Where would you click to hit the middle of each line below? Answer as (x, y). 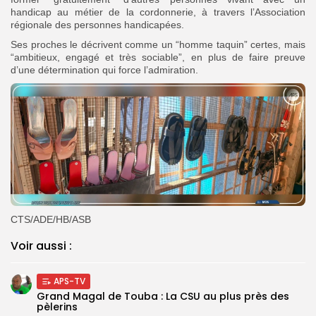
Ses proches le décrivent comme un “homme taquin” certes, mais (158, 44)
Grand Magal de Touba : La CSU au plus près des (163, 296)
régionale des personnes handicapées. (97, 24)
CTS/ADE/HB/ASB (51, 219)
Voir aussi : (41, 245)
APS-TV (69, 281)
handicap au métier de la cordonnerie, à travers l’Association (158, 12)
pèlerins (57, 306)
